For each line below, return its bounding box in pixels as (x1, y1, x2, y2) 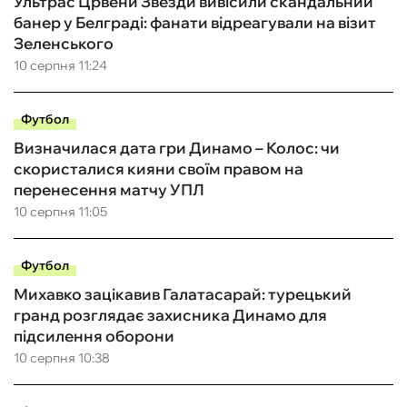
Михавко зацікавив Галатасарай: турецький (14, 284, 352, 304)
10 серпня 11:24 (14, 57, 107, 74)
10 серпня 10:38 (14, 350, 110, 367)
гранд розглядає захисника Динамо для (14, 305, 327, 325)
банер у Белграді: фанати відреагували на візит (14, 13, 376, 33)
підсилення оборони (14, 326, 174, 346)
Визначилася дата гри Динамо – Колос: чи (14, 138, 340, 158)
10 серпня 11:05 (14, 203, 107, 221)
